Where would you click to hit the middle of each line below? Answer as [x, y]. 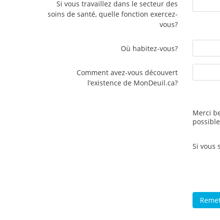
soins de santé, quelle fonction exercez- [113, 14]
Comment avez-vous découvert [127, 73]
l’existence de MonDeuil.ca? [133, 83]
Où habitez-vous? [149, 49]
